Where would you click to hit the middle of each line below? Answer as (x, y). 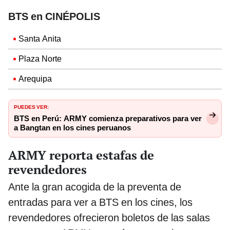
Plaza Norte (40, 59)
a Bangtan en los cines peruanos (72, 128)
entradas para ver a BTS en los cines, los (100, 202)
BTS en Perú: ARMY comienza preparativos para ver (108, 118)
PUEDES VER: (31, 106)
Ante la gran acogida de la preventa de (95, 187)
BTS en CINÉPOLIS (54, 16)
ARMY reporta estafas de (81, 155)
